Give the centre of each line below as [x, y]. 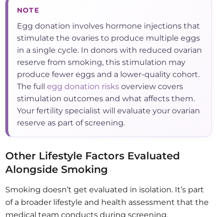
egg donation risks [83, 87]
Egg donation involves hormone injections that [109, 26]
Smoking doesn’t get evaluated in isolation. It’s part [105, 190]
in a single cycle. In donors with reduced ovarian [110, 50]
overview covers [151, 87]
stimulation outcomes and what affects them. [106, 99]
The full [32, 87]
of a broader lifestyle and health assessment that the [107, 202]
